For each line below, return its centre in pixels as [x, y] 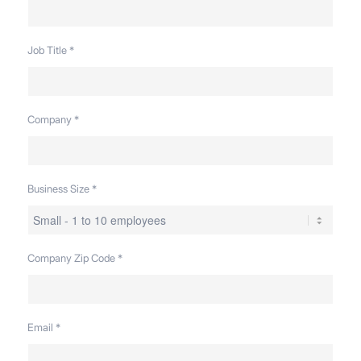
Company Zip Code [71, 258]
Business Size [58, 189]
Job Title [47, 50]
